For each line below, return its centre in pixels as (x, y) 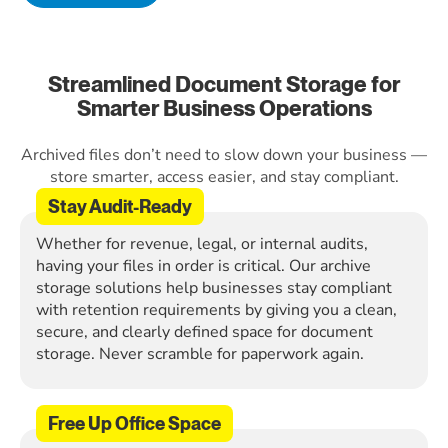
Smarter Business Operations (224, 108)
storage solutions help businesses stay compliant (214, 288)
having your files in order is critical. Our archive (203, 266)
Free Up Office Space (134, 423)
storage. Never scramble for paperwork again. (200, 354)
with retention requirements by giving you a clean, (216, 310)
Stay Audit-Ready (120, 206)
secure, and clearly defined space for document (204, 332)
